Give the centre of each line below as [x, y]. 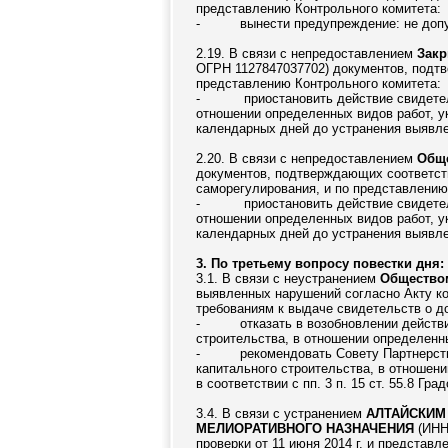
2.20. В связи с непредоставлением [306, 158]
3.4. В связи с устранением [281, 413]
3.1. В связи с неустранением [288, 278]
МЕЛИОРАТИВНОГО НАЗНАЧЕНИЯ [305, 428]
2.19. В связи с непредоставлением [306, 53]
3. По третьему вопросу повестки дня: [320, 263]
